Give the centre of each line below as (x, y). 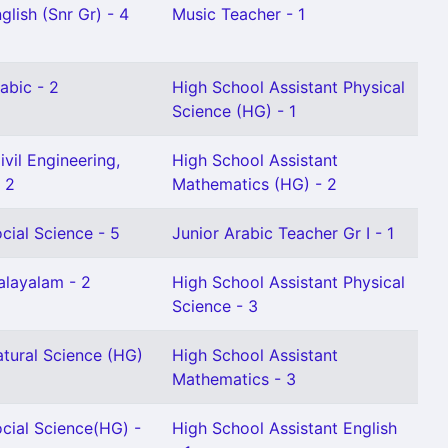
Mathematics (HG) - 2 (254, 184)
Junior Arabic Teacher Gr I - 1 (283, 233)
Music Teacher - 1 (238, 14)
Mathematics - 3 (234, 379)
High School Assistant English (284, 428)
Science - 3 (215, 306)
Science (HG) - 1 (234, 111)
